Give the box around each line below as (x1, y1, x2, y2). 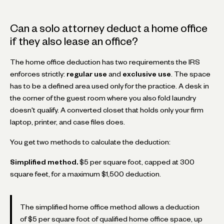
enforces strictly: (10, 71, 66, 76)
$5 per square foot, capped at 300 (78, 159, 194, 164)
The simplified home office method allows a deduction (20, 204, 199, 209)
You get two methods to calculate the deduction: (10, 139, 170, 144)
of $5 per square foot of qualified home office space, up (20, 216, 202, 221)
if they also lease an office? (10, 37, 138, 45)
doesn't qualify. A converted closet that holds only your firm (10, 107, 203, 112)
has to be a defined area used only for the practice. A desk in (10, 83, 209, 88)
